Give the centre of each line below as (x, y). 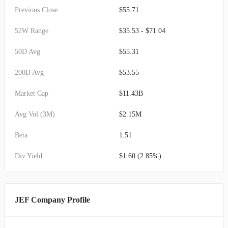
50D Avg (27, 52)
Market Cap (32, 93)
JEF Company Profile (52, 200)
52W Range (32, 31)
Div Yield (28, 156)
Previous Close (36, 10)
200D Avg (29, 73)
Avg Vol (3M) (35, 114)
